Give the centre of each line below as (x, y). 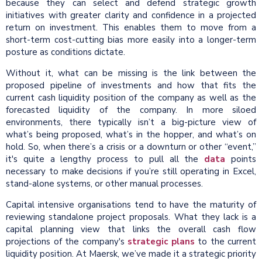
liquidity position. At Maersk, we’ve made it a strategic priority (131, 254)
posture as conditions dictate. (67, 52)
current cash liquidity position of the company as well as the (131, 98)
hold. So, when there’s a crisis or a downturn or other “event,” (131, 147)
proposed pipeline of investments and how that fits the (131, 86)
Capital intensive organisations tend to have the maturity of (131, 205)
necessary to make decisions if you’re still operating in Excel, (131, 172)
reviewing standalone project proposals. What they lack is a (131, 217)
